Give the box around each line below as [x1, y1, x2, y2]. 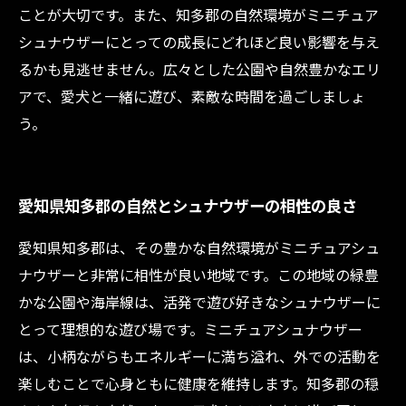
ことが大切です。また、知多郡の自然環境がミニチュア [18, 4, 379, 25]
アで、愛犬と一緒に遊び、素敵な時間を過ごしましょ [18, 85, 365, 107]
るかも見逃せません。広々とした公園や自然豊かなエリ [18, 58, 381, 80]
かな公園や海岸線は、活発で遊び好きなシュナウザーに [18, 291, 381, 313]
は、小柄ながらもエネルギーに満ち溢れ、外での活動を [18, 345, 381, 367]
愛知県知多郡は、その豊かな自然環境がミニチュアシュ [18, 237, 380, 258]
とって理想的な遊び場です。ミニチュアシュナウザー [18, 318, 362, 340]
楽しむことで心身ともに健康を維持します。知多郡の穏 [18, 372, 379, 394]
